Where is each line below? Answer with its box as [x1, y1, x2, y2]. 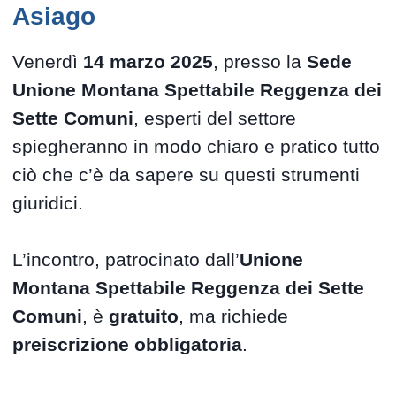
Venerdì [12, 51, 84, 72]
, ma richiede [179, 306, 289, 327]
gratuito [109, 306, 179, 327]
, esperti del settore [133, 108, 297, 129]
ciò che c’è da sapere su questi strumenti [12, 164, 361, 186]
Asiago [12, 3, 96, 31]
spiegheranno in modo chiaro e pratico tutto [12, 136, 381, 157]
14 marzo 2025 [83, 51, 214, 72]
